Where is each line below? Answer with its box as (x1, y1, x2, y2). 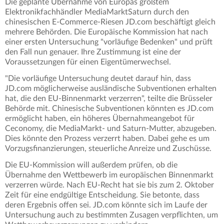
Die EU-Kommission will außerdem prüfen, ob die (5, 161, 177, 169)
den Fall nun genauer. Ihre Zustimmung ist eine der (5, 48, 181, 56)
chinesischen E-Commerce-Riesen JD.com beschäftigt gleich (5, 18, 215, 26)
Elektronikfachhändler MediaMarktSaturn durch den (5, 8, 189, 16)
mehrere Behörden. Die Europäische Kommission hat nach (5, 28, 208, 36)
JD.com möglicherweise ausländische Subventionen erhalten (5, 84, 216, 93)
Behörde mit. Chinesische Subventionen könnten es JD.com (5, 104, 213, 113)
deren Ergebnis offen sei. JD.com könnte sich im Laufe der (5, 201, 207, 209)
